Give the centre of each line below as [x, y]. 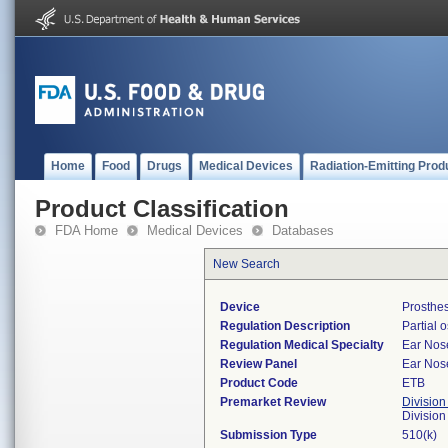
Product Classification [162, 208]
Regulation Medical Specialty [302, 345]
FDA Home [86, 230]
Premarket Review [273, 402]
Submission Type [268, 435]
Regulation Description [285, 326]
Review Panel [258, 364]
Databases [303, 230]
